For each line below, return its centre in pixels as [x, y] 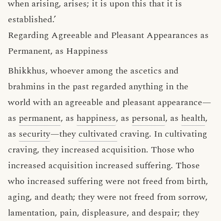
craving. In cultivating [162, 134]
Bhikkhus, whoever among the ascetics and [93, 71]
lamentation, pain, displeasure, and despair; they [104, 213]
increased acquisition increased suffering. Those [104, 166]
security [35, 134]
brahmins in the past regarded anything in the [98, 87]
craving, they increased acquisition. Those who [101, 150]
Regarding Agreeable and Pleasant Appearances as [108, 35]
